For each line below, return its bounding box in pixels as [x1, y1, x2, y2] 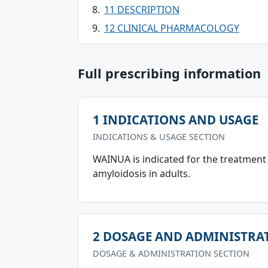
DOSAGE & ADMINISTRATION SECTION [93, 248, 249, 259]
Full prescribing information [78, 65, 261, 82]
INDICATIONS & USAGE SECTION [93, 131, 225, 142]
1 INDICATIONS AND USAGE [93, 111, 258, 128]
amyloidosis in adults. [93, 167, 190, 180]
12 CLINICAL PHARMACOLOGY [104, 22, 239, 35]
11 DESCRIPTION [104, 3, 179, 16]
